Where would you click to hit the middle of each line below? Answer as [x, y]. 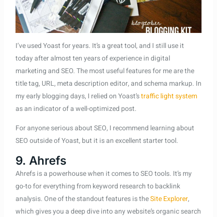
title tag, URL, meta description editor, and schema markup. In [108, 84]
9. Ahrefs [41, 161]
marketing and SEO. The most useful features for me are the [105, 71]
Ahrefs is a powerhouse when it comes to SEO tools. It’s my [103, 174]
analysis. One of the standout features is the [83, 199]
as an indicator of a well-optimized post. [76, 109]
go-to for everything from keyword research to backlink [98, 186]
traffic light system [169, 96]
